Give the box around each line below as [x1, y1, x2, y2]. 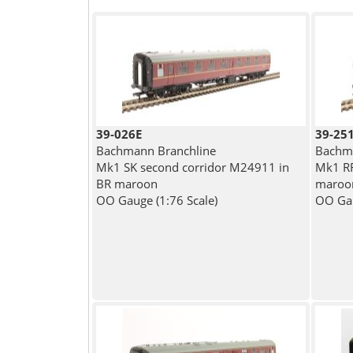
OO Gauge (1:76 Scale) [95, 192, 217, 209]
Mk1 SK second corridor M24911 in [95, 159, 289, 176]
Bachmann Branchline [95, 143, 216, 159]
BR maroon [95, 176, 158, 192]
